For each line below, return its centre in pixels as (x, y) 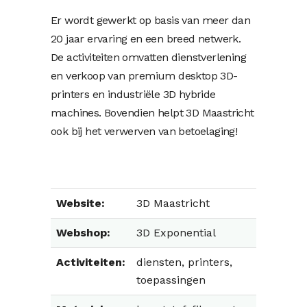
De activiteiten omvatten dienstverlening (148, 57)
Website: (81, 203)
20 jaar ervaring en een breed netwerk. (146, 39)
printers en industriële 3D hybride (133, 94)
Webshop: (83, 233)
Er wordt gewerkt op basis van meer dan (151, 20)
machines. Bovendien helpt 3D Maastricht (152, 113)
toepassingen (171, 280)
